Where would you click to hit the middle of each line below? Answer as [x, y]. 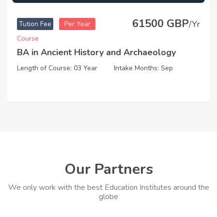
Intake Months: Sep [143, 68]
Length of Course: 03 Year [57, 68]
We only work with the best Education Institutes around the [108, 188]
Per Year [77, 24]
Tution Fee [35, 24]
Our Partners [108, 170]
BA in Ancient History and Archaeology [96, 53]
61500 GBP [161, 24]
